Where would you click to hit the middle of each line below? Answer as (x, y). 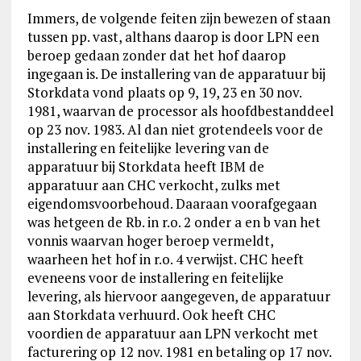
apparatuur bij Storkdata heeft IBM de (145, 166)
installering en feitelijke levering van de (148, 148)
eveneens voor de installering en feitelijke (155, 278)
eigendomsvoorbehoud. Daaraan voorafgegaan (172, 203)
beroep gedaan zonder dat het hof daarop (156, 55)
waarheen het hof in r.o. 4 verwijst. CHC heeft (165, 259)
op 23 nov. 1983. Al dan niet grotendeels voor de (175, 129)
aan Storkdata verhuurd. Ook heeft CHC (151, 315)
